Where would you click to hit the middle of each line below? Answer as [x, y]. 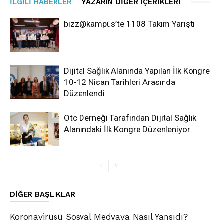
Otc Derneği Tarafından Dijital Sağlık [130, 118]
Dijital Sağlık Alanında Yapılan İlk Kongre [137, 71]
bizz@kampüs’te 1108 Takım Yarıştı [129, 24]
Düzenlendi [84, 94]
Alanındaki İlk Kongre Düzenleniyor [127, 129]
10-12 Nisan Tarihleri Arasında [120, 82]
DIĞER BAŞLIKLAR [42, 195]
